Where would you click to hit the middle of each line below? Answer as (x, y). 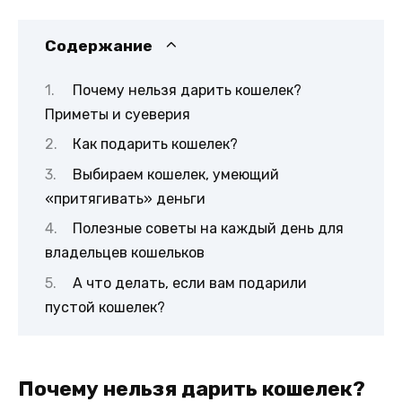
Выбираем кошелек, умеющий (175, 174)
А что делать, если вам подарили (189, 283)
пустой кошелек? (105, 307)
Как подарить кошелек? (155, 144)
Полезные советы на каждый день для (208, 229)
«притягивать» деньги (125, 198)
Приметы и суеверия (118, 114)
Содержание (99, 45)
